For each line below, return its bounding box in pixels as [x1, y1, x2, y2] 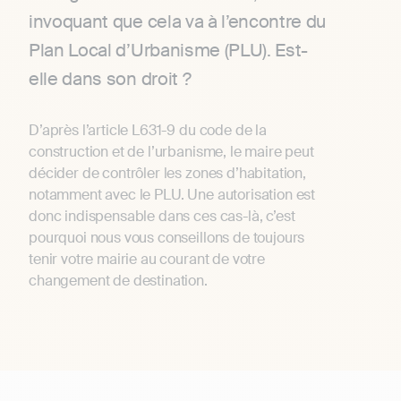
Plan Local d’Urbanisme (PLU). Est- [29, 38, 309, 63]
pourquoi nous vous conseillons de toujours [29, 228, 305, 248]
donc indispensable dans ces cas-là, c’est [29, 207, 295, 226]
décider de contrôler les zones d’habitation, [29, 164, 306, 183]
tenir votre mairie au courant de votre [29, 250, 265, 269]
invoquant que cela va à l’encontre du [29, 10, 327, 34]
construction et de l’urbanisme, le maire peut [29, 142, 314, 162]
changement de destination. [29, 271, 208, 291]
